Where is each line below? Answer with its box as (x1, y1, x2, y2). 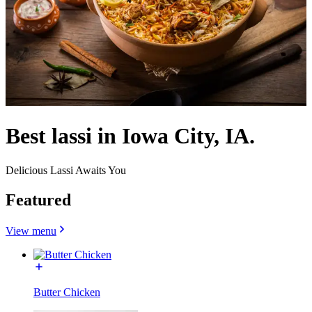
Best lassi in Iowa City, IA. (6, 123, 255, 149)
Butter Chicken (33, 286, 100, 298)
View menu (6, 224, 56, 237)
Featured (6, 190, 71, 209)
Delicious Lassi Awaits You (6, 164, 126, 176)
